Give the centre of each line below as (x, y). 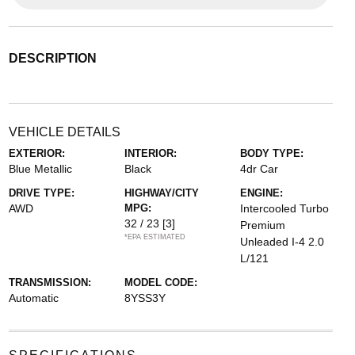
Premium (263, 225)
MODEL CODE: (160, 282)
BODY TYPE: (272, 153)
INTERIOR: (150, 153)
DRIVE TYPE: (41, 193)
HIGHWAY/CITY (161, 193)
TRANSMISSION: (50, 282)
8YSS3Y (145, 298)
